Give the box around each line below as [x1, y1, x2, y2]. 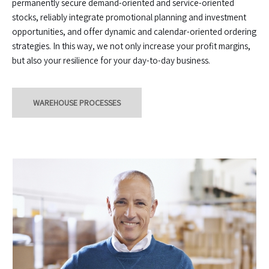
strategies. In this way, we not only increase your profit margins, [12, 40, 250, 52]
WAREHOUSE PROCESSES [33, 97, 121, 109]
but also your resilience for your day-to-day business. [12, 55, 210, 67]
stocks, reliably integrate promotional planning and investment [12, 11, 246, 23]
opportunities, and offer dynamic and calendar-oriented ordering [12, 26, 256, 38]
